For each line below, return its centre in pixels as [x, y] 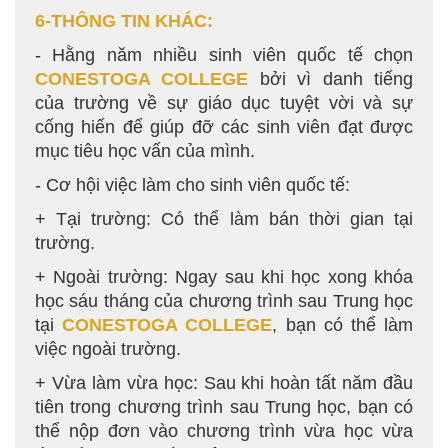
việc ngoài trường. [108, 349]
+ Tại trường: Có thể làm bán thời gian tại [224, 219]
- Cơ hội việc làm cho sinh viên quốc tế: [192, 185]
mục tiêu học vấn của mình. [145, 151]
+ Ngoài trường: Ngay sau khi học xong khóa [224, 277]
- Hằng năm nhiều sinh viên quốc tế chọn [224, 55]
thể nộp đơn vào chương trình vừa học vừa [224, 431]
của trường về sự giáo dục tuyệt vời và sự [224, 103]
